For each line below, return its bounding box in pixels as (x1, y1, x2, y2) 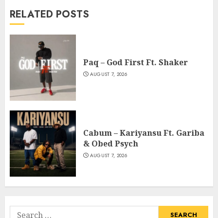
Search (9, 205, 35, 217)
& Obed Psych (83, 138, 138, 149)
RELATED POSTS (10, 7, 89, 21)
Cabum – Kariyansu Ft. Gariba (83, 127, 204, 138)
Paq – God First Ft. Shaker (83, 56, 188, 68)
